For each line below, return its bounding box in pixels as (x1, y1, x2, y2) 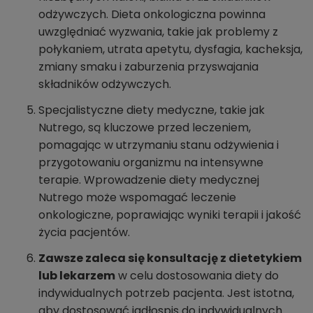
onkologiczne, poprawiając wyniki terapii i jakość (38, 207, 301, 224)
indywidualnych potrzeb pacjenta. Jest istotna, (38, 285, 294, 302)
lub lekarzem (38, 268, 115, 284)
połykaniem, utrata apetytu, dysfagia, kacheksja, (38, 41, 303, 58)
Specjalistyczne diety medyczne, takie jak (38, 102, 265, 119)
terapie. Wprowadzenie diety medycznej (38, 172, 259, 189)
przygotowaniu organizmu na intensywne (38, 154, 263, 171)
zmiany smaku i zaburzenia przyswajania (38, 59, 259, 75)
